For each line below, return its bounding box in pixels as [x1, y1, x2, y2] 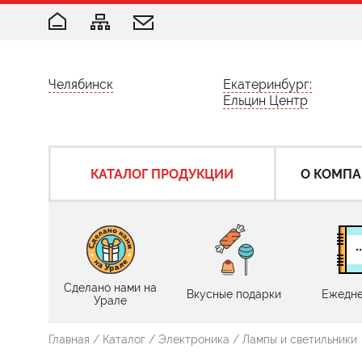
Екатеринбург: [223, 77, 312, 92]
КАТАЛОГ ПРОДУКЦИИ [90, 166, 234, 182]
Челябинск [48, 77, 113, 92]
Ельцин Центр [223, 93, 308, 108]
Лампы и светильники [242, 333, 357, 346]
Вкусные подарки [187, 288, 281, 301]
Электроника [158, 333, 229, 346]
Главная [48, 333, 90, 346]
